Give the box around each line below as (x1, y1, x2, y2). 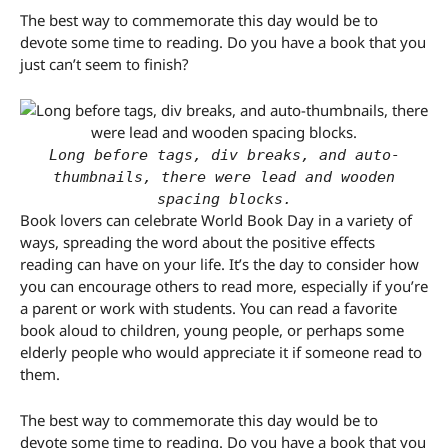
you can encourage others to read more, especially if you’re (20, 276, 428, 297)
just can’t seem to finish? (20, 54, 193, 75)
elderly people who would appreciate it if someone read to (20, 342, 422, 363)
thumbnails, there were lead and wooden (53, 168, 395, 187)
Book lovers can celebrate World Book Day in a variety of (20, 210, 412, 231)
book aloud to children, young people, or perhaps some (20, 320, 404, 341)
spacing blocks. (156, 190, 292, 209)
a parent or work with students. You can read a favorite (20, 298, 397, 319)
